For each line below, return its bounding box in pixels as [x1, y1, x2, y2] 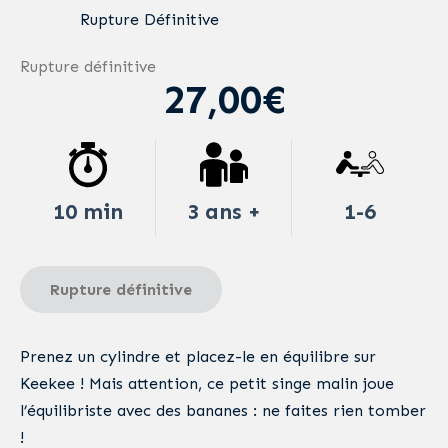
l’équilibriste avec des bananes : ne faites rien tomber [20, 401, 426, 421]
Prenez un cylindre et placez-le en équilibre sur [20, 347, 376, 367]
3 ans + [186, 198, 261, 226]
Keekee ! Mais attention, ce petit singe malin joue [20, 374, 394, 394]
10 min [52, 198, 123, 226]
